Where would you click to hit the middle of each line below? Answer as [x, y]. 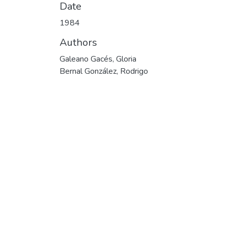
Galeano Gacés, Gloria [98, 59]
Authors [78, 42]
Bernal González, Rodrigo [104, 71]
